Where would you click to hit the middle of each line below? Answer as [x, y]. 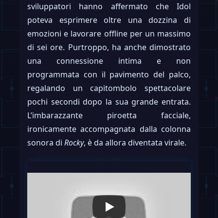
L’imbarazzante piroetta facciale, [109, 115]
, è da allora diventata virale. [135, 142]
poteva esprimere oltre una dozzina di [109, 20]
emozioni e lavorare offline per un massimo [109, 33]
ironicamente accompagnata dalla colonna [109, 129]
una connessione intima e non [109, 61]
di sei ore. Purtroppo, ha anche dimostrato [109, 47]
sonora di [46, 142]
